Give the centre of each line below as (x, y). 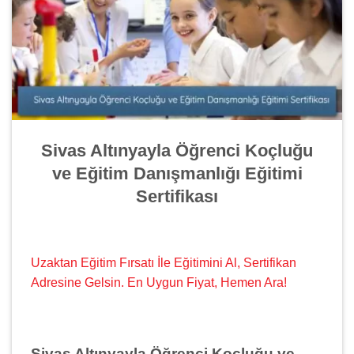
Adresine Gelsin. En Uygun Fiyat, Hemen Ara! (159, 282)
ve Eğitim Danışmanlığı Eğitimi (177, 173)
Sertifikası (177, 196)
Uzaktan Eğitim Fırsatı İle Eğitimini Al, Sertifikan (164, 262)
